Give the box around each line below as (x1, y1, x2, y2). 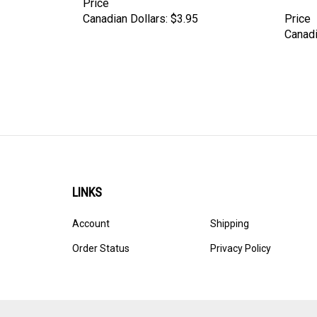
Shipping (210, 205, 249, 217)
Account (72, 205, 110, 217)
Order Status (72, 230, 129, 241)
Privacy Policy (210, 230, 271, 241)
